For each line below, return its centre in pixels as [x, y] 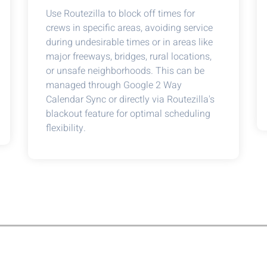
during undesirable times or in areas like [130, 42]
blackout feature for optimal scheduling [128, 114]
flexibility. [66, 128]
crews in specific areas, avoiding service [130, 28]
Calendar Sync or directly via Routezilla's [131, 100]
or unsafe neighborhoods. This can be [125, 71]
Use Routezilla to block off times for [121, 14]
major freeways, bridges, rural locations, [129, 57]
